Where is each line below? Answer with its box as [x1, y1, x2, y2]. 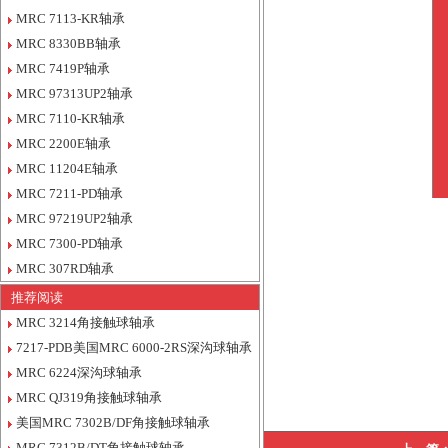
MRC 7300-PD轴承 [16, 236, 123, 251]
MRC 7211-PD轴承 [16, 186, 123, 201]
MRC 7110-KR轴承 [16, 111, 125, 126]
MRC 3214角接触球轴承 [16, 315, 155, 330]
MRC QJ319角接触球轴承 [16, 390, 162, 405]
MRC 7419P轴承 [16, 61, 110, 76]
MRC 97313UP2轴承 [16, 86, 133, 101]
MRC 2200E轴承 [16, 136, 111, 151]
